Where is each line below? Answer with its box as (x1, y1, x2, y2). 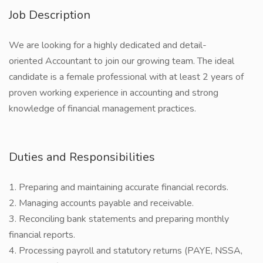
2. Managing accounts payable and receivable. (9, 197, 194, 210)
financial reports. (9, 228, 75, 241)
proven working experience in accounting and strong (9, 86, 218, 99)
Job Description (9, 7, 90, 23)
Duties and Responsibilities (9, 149, 155, 165)
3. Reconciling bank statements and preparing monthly (9, 213, 229, 225)
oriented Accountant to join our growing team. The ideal (9, 55, 234, 68)
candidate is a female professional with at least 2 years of (9, 70, 244, 83)
